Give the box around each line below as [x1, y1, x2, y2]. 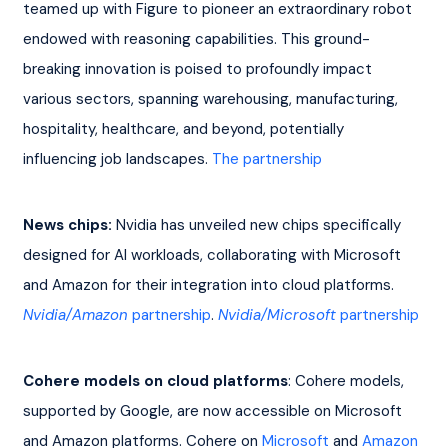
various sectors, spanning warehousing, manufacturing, [22, 88, 402, 109]
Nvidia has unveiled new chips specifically [111, 214, 405, 235]
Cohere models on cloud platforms [22, 370, 288, 391]
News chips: [22, 214, 112, 235]
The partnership [211, 148, 322, 169]
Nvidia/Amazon [22, 304, 128, 325]
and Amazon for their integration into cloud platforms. [22, 274, 398, 295]
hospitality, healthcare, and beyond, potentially [22, 118, 348, 139]
